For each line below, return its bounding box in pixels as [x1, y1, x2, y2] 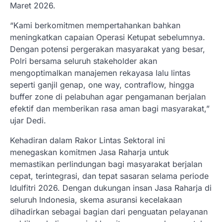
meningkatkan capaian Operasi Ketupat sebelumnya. [10, 32, 205, 42]
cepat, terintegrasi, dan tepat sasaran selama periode [10, 171, 209, 181]
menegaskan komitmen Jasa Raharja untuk [10, 147, 169, 157]
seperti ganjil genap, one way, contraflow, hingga [10, 80, 194, 90]
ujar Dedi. [10, 115, 46, 125]
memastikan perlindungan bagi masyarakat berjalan [10, 159, 202, 169]
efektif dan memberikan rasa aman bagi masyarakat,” [10, 104, 210, 113]
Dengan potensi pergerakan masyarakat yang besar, [10, 44, 205, 54]
